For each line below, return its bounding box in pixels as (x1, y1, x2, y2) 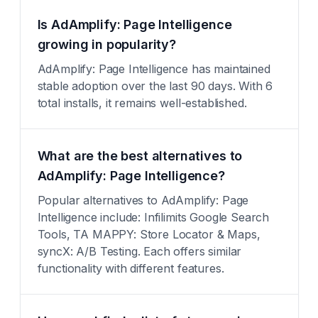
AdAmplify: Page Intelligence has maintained (37, 62, 270, 76)
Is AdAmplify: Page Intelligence (37, 17, 232, 32)
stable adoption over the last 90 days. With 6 (37, 79, 273, 93)
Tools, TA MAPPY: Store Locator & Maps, (37, 227, 261, 241)
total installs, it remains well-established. (37, 96, 247, 110)
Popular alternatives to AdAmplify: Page (37, 193, 249, 207)
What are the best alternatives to (37, 148, 243, 163)
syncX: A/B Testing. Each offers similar (37, 244, 242, 258)
